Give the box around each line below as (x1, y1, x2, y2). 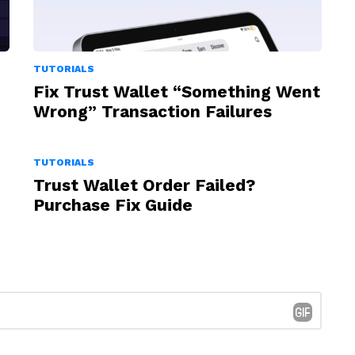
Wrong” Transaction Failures (33, 101, 272, 122)
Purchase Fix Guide (33, 195, 193, 216)
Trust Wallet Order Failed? (33, 175, 255, 196)
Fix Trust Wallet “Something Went (33, 82, 320, 102)
